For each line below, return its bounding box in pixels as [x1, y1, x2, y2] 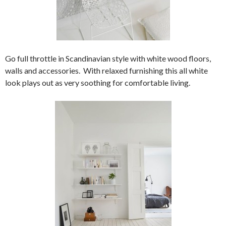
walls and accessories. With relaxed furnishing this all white [5, 66, 208, 75]
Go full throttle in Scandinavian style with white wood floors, [5, 53, 211, 63]
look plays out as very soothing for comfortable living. [5, 78, 190, 87]
